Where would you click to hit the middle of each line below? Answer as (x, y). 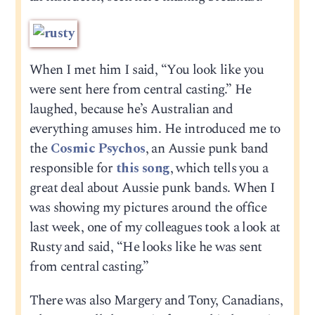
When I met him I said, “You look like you (147, 70)
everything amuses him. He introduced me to (155, 129)
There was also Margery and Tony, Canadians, (156, 300)
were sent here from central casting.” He (140, 90)
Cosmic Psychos (98, 149)
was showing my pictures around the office (148, 208)
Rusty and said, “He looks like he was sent (146, 247)
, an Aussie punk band (207, 149)
